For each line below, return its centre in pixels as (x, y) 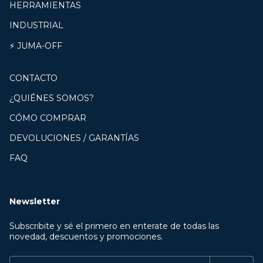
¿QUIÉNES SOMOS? (52, 98)
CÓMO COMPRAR (48, 118)
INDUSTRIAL (36, 25)
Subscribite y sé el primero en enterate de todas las (114, 226)
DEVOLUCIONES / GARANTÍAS (74, 138)
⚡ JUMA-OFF (36, 46)
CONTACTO (33, 78)
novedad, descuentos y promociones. (86, 237)
